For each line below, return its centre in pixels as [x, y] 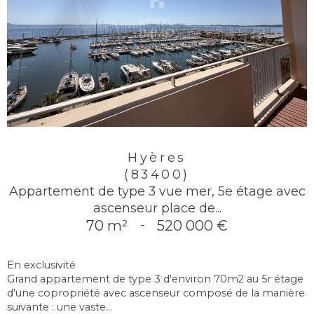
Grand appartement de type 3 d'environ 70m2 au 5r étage [155, 279]
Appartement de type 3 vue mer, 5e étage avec [157, 191]
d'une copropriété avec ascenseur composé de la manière [156, 293]
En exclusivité [41, 265]
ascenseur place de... [157, 208]
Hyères [157, 158]
